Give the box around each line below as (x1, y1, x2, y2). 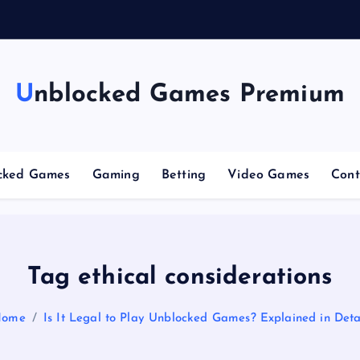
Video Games (227, 169, 309, 182)
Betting (161, 169, 207, 182)
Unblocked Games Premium (34, 83, 345, 108)
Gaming (92, 169, 140, 182)
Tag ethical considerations (27, 265, 333, 290)
